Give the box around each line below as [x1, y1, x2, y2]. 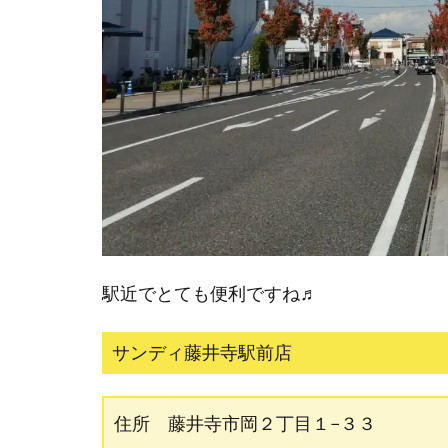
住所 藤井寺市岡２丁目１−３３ [114, 413, 376, 435]
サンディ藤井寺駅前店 [112, 342, 292, 364]
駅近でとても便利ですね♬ [102, 283, 318, 305]
